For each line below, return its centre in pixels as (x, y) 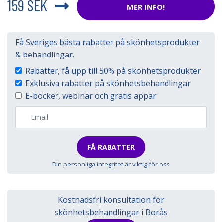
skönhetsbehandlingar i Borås (111, 212)
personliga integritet (93, 164)
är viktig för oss (147, 164)
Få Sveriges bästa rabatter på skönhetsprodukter (108, 42)
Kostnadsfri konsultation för (111, 200)
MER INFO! (146, 7)
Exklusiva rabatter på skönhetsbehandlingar (108, 83)
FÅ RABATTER (111, 147)
